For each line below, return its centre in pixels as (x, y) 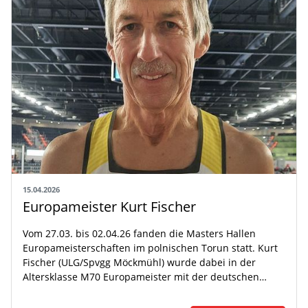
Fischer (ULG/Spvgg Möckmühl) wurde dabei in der (139, 263)
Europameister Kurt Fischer (109, 207)
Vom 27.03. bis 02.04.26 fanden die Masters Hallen (139, 234)
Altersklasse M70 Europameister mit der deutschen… (145, 277)
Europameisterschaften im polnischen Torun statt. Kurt (150, 248)
